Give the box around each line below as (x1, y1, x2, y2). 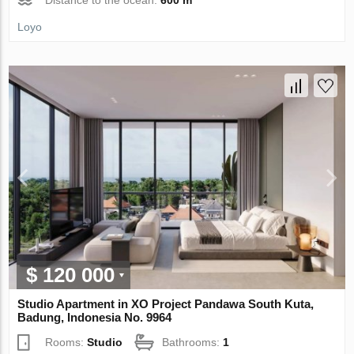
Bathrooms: (162, 336, 224, 349)
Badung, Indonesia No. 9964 (17, 311, 172, 325)
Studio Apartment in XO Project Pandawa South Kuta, (17, 297, 314, 311)
